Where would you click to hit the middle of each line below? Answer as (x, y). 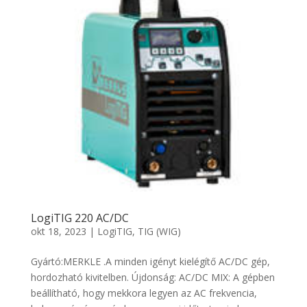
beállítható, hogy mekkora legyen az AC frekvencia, (144, 293)
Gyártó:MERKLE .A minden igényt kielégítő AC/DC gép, (150, 262)
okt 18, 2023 (58, 232)
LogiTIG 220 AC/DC (79, 218)
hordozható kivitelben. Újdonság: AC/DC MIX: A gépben (152, 278)
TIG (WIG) (159, 232)
